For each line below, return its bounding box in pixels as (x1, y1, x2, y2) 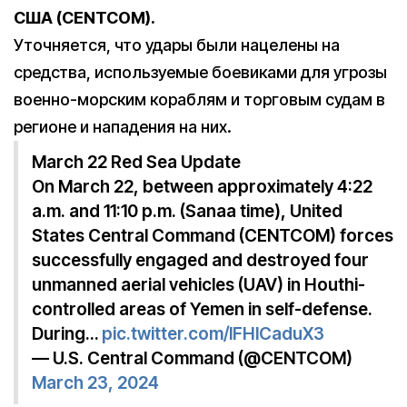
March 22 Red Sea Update (32, 152, 241, 174)
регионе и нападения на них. (14, 117, 232, 137)
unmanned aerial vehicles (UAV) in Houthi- (32, 274, 365, 296)
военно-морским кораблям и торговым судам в (14, 90, 385, 110)
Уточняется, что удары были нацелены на (14, 35, 340, 55)
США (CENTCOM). (14, 8, 155, 28)
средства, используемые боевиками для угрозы (14, 63, 387, 83)
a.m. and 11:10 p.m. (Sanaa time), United (32, 201, 342, 223)
